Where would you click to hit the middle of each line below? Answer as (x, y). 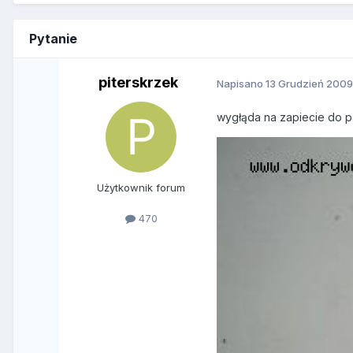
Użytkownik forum (141, 188)
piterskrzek (138, 83)
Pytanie (53, 39)
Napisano (242, 83)
